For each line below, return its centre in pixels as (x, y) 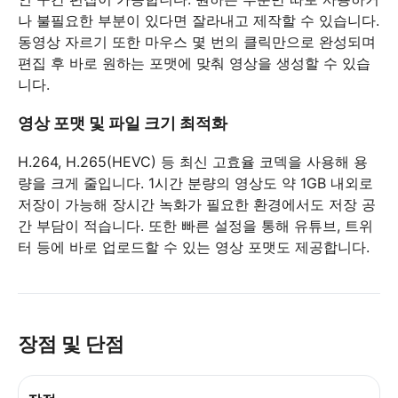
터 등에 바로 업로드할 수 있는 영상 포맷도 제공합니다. (194, 247)
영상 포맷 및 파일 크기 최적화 (123, 123)
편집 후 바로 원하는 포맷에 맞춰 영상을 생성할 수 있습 (194, 63)
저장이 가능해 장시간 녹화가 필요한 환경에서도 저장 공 (197, 204)
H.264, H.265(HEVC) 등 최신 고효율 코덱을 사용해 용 (193, 161)
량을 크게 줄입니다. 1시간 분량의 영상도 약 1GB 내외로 (195, 183)
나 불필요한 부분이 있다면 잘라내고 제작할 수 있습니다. (199, 20)
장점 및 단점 (71, 343)
